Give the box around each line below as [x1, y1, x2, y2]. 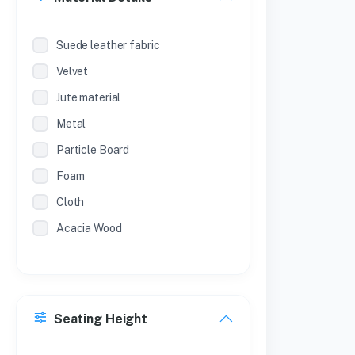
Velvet [56, 65, 89, 78]
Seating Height [53, 311, 148, 326]
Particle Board [56, 143, 130, 156]
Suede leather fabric [56, 39, 160, 52]
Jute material [56, 91, 121, 104]
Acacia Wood [56, 222, 122, 235]
